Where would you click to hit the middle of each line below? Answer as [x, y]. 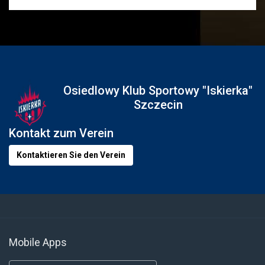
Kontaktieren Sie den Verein [71, 155]
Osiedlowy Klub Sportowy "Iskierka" [158, 91]
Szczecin [158, 105]
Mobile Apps [38, 242]
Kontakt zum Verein [61, 133]
